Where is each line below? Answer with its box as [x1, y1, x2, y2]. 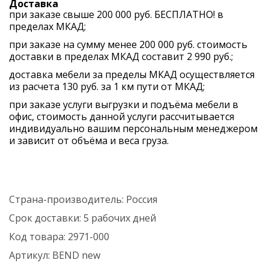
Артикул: [9, 249, 52, 262]
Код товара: [9, 230, 68, 244]
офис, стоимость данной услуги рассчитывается [9, 110, 234, 124]
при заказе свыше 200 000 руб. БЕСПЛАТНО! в [9, 8, 223, 22]
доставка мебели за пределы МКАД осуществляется [9, 68, 255, 82]
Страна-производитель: [9, 193, 126, 207]
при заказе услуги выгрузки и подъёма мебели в [9, 98, 238, 112]
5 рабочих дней [83, 211, 156, 225]
